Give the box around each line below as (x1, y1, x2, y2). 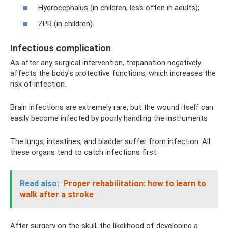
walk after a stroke (20, 189, 94, 199)
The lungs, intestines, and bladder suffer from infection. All (10, 136, 210, 146)
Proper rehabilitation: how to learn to (63, 178, 206, 188)
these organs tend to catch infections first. (10, 147, 158, 157)
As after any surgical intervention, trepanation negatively (10, 58, 201, 67)
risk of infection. (10, 79, 66, 89)
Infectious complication (10, 42, 111, 53)
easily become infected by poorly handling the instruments (10, 113, 208, 123)
